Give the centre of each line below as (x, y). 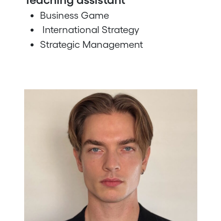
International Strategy (89, 30)
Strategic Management (91, 44)
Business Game (74, 15)
